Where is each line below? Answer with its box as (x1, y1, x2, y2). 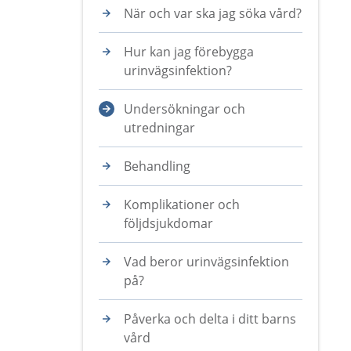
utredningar (124, 119, 195, 136)
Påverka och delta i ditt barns (124, 310, 296, 327)
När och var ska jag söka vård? (124, 5, 302, 22)
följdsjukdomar (124, 215, 213, 232)
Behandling (124, 157, 190, 175)
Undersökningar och (124, 100, 245, 118)
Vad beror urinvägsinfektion (124, 253, 289, 270)
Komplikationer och (124, 196, 240, 213)
